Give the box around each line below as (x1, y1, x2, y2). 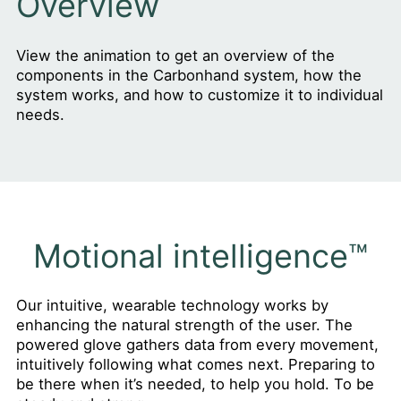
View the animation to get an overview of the (15, 47, 335, 65)
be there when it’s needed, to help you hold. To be (15, 375, 374, 394)
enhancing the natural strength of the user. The (15, 316, 353, 335)
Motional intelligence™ (33, 236, 368, 277)
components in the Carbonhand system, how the (15, 66, 362, 85)
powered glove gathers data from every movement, (15, 336, 379, 354)
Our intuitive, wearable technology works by (15, 296, 328, 315)
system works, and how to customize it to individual (15, 86, 383, 105)
